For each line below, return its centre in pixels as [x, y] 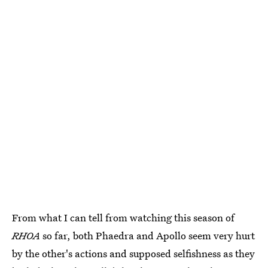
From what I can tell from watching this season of [123, 217]
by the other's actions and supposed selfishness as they [133, 253]
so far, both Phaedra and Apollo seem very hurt [149, 235]
